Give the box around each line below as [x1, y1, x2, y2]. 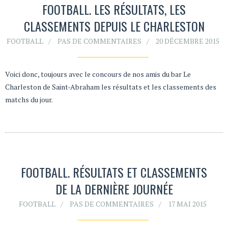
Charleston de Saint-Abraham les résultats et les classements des [5, 81, 216, 92]
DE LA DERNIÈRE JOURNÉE [55, 180, 173, 198]
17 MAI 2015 [168, 199, 207, 209]
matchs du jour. [5, 94, 55, 104]
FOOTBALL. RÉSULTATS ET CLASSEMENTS [21, 163, 207, 182]
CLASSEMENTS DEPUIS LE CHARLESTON [23, 16, 205, 35]
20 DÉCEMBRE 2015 [155, 36, 219, 46]
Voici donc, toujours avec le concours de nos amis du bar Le [5, 69, 191, 79]
